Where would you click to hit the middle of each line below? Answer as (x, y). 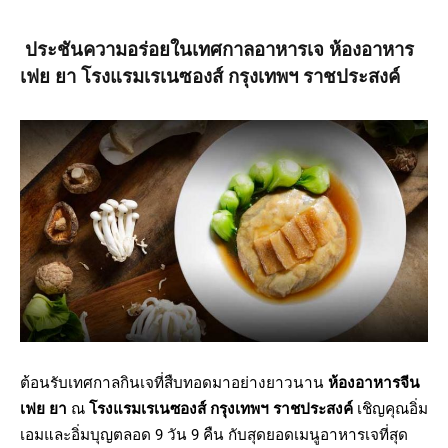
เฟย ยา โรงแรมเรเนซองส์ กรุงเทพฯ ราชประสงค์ (210, 77)
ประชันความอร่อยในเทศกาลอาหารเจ (177, 50)
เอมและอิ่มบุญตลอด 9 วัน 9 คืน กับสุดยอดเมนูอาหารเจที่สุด (214, 435)
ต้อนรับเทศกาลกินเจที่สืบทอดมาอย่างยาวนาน (174, 383)
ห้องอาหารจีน (374, 383)
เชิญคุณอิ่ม (390, 409)
